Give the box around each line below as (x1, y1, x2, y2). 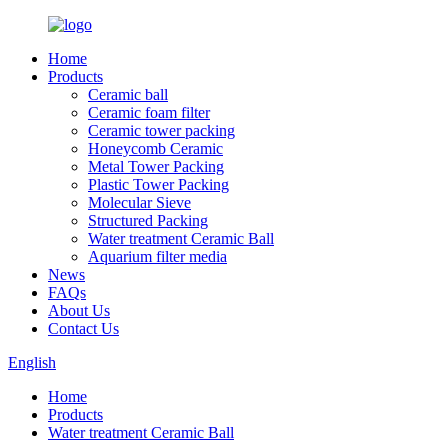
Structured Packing (88, 212, 208, 229)
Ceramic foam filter (88, 104, 210, 121)
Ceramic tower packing (88, 122, 235, 139)
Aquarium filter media (88, 248, 227, 265)
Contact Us (48, 320, 119, 337)
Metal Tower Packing (88, 158, 224, 175)
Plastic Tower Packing (88, 176, 229, 193)
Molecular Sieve (88, 194, 191, 211)
